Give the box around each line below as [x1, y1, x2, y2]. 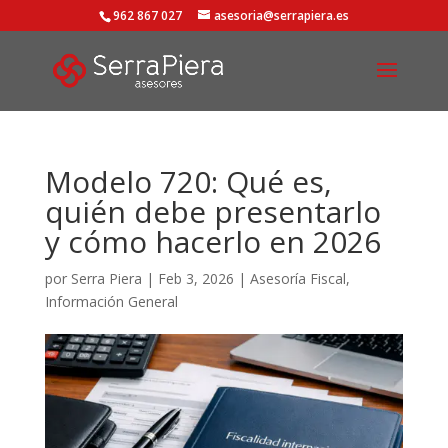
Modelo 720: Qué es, [44, 161, 332, 202]
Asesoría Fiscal [249, 269, 346, 288]
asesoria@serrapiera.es [213, 7, 349, 24]
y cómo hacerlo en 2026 [44, 221, 381, 262]
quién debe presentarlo [44, 191, 381, 232]
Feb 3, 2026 [157, 269, 234, 288]
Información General [44, 292, 178, 311]
